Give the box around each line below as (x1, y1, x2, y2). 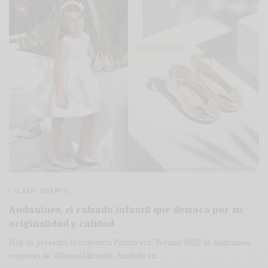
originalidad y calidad (9, 217, 114, 229)
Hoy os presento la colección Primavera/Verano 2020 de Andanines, (9, 237, 252, 248)
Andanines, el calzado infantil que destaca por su (9, 203, 243, 215)
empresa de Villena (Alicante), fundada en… (9, 250, 163, 261)
